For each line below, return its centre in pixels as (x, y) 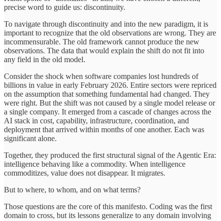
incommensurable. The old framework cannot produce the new (102, 41)
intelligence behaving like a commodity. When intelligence (95, 164)
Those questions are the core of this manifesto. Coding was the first (108, 206)
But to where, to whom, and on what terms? (72, 189)
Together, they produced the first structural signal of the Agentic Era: (110, 155)
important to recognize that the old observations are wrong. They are (110, 33)
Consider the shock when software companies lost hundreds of (101, 76)
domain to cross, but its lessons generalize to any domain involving (108, 215)
